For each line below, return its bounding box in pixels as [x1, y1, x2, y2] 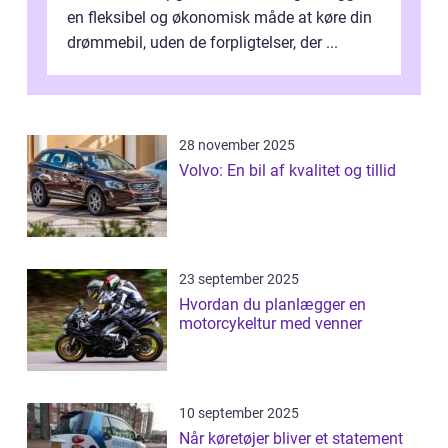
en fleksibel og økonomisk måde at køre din [67, 7, 372, 27]
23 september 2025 [179, 270, 299, 287]
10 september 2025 [179, 404, 299, 421]
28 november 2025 [179, 136, 295, 153]
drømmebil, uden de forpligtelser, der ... [67, 32, 338, 52]
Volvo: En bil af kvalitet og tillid [179, 160, 396, 180]
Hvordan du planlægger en [179, 294, 366, 314]
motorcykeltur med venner [179, 313, 362, 333]
